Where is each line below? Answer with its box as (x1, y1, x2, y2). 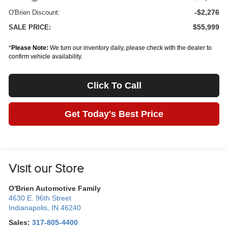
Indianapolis (9, 204, 48, 212)
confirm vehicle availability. (9, 52, 83, 60)
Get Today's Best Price (65, 108, 163, 119)
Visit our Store (9, 161, 84, 176)
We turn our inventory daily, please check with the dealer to (48, 44, 212, 51)
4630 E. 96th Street (9, 194, 72, 202)
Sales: (9, 218, 33, 226)
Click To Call (87, 80, 141, 91)
